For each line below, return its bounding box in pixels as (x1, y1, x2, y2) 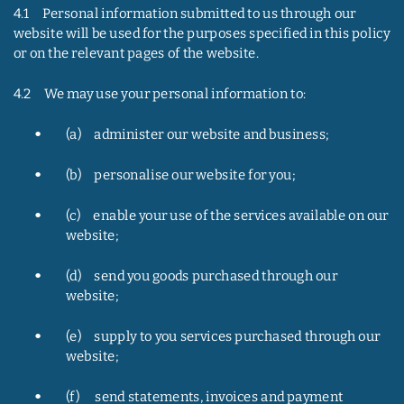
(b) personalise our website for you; (65, 167, 296, 183)
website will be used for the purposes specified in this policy (13, 25, 392, 42)
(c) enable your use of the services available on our (65, 207, 391, 224)
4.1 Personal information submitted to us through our (13, 5, 359, 22)
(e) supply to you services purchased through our (65, 328, 383, 344)
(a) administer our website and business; (65, 126, 329, 143)
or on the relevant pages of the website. (13, 45, 259, 62)
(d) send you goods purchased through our (65, 268, 340, 284)
